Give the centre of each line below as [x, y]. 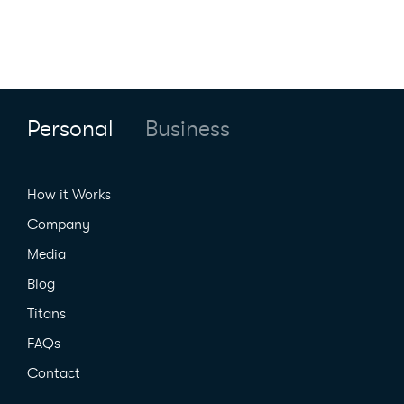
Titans [46, 314]
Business [188, 129]
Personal [70, 129]
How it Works [69, 195]
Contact [54, 374]
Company [59, 225]
